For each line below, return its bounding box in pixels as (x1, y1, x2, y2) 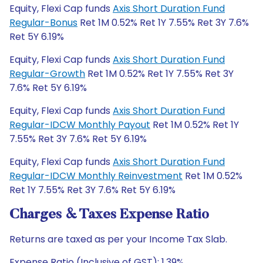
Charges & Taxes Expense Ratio (9, 208, 209, 222)
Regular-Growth (9, 67, 85, 80)
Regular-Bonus (9, 16, 77, 29)
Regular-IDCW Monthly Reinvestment (9, 169, 183, 183)
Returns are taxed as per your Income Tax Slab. (9, 232, 227, 246)
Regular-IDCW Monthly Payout (9, 118, 150, 131)
